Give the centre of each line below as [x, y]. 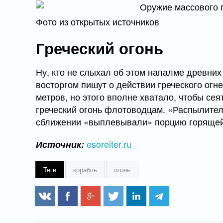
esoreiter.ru [109, 144]
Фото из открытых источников [98, 21]
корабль [85, 169]
